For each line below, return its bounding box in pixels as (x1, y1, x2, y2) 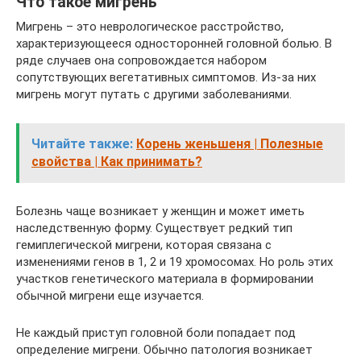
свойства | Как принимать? (31, 154, 202, 169)
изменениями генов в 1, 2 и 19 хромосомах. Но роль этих (16, 255, 333, 269)
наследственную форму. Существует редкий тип (16, 221, 293, 235)
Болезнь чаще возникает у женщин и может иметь (16, 204, 305, 218)
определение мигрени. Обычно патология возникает (16, 342, 313, 357)
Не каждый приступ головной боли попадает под (16, 326, 296, 340)
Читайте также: (31, 136, 133, 151)
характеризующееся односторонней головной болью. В (16, 36, 332, 51)
